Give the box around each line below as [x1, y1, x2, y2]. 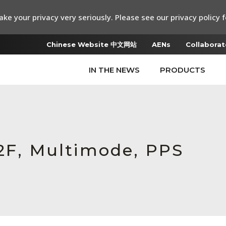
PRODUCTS [160, 65, 205, 75]
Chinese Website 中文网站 [46, 40, 137, 48]
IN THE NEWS [89, 65, 140, 75]
